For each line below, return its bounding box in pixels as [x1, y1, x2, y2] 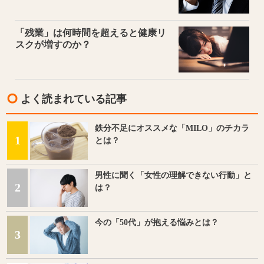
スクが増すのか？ [15, 39, 91, 49]
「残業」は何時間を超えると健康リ [15, 27, 166, 38]
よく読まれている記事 [21, 93, 127, 105]
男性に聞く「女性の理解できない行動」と [95, 170, 252, 180]
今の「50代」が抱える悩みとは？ [95, 217, 219, 227]
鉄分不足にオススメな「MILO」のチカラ [95, 123, 249, 133]
